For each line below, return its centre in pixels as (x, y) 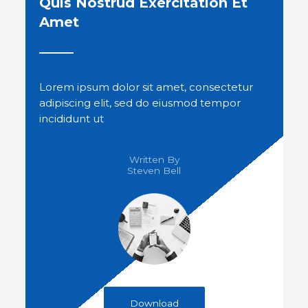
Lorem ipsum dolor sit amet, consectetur (146, 87)
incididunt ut (71, 118)
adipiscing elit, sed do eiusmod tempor (140, 102)
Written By (154, 159)
